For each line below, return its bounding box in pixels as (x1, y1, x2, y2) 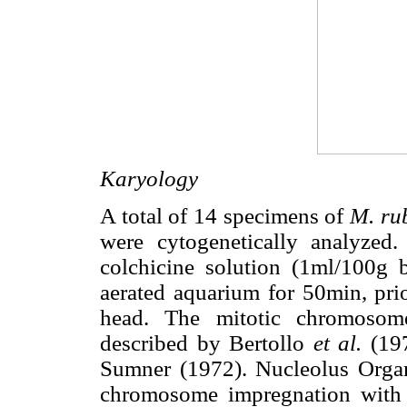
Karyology (100, 166, 198, 192)
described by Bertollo (100, 331, 313, 356)
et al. (313, 331, 371, 356)
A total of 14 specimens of (100, 203, 351, 229)
